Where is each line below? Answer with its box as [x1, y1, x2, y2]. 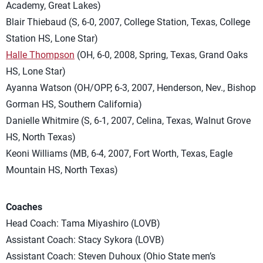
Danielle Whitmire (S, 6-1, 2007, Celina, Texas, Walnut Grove [6, 115, 251, 126]
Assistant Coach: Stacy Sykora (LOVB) [6, 234, 164, 245]
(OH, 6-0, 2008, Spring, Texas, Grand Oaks [75, 49, 248, 60]
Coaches [6, 201, 42, 213]
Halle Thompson [6, 49, 75, 60]
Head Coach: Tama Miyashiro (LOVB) [6, 218, 160, 229]
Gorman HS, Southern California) [6, 99, 142, 110]
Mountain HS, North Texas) [6, 164, 118, 176]
